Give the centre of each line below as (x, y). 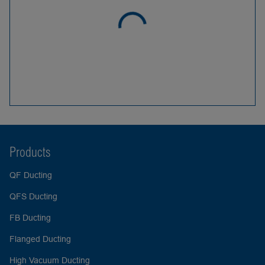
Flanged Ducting (40, 239)
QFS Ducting (33, 196)
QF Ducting (31, 175)
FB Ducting (30, 218)
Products (30, 152)
